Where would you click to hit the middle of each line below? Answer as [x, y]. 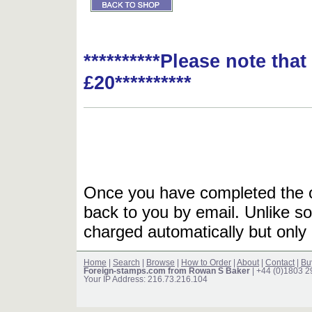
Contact [280, 263]
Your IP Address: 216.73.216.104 [146, 280]
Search [126, 263]
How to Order [206, 263]
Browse [161, 263]
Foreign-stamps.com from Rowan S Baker [167, 271]
